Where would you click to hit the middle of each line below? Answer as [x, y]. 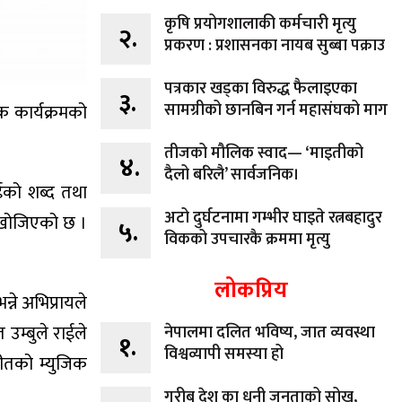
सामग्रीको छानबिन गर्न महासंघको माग [276, 110]
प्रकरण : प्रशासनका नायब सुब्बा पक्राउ [275, 45]
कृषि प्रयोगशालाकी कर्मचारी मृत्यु [260, 24]
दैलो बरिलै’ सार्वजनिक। [232, 175]
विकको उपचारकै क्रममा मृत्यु [247, 239]
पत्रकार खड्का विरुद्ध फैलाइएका [261, 88]
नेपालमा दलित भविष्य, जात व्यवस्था [270, 332]
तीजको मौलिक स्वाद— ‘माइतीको [264, 153]
